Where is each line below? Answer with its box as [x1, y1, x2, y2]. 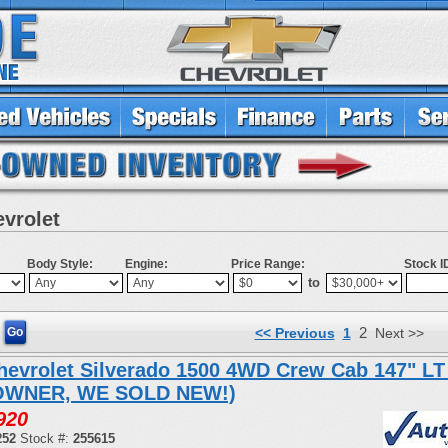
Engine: [125, 257, 168, 271]
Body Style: [27, 257, 93, 271]
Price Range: [231, 257, 305, 271]
